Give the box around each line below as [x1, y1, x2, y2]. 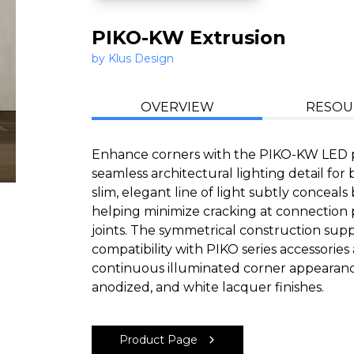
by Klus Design [92, 51, 175, 66]
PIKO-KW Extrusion [92, 26, 287, 50]
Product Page [119, 333, 198, 348]
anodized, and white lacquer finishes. [92, 280, 325, 296]
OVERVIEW [140, 100, 214, 115]
